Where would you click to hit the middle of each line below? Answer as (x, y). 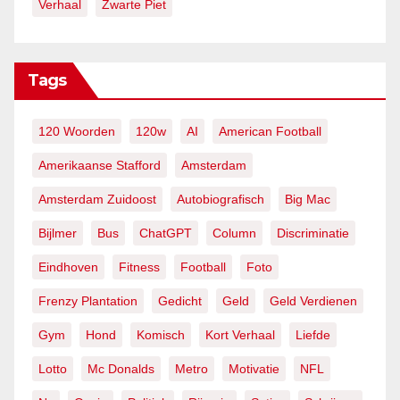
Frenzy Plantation (88, 300)
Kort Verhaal (240, 334)
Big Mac (308, 199)
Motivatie (254, 368)
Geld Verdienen (313, 300)
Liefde (313, 334)
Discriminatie (313, 233)
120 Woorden (77, 131)
